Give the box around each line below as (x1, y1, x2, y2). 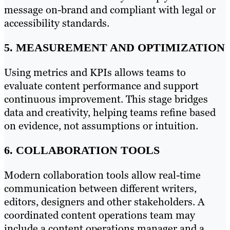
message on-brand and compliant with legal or (4, 3, 216, 16)
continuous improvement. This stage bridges (4, 92, 208, 106)
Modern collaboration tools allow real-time (4, 168, 201, 182)
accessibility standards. (4, 16, 109, 30)
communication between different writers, (4, 182, 197, 196)
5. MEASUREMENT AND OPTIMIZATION (4, 41, 225, 54)
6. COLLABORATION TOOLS (4, 144, 160, 157)
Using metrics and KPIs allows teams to (4, 66, 186, 80)
